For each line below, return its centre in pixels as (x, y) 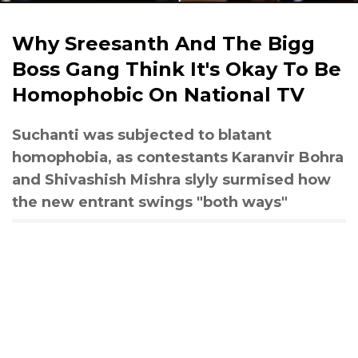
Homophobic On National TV (158, 95)
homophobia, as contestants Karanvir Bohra (178, 157)
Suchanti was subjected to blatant (142, 135)
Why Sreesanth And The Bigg (163, 44)
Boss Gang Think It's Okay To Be (177, 69)
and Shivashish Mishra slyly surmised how (171, 180)
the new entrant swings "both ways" (150, 202)
